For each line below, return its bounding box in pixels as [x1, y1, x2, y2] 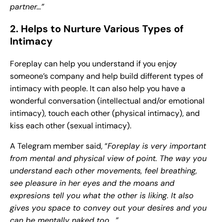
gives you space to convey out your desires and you [10, 203, 207, 214]
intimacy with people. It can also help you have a [10, 83, 185, 94]
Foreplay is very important [108, 141, 206, 152]
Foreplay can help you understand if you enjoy [10, 58, 177, 69]
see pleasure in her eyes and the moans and [10, 178, 174, 189]
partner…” [10, 1, 47, 12]
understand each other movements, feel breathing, [10, 166, 197, 176]
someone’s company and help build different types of [10, 71, 203, 82]
